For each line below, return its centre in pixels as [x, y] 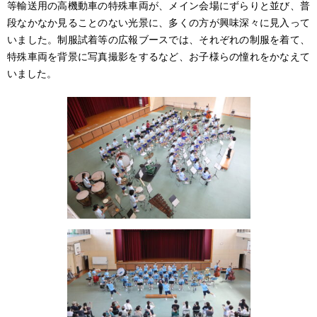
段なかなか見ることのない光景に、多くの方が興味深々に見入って [158, 22]
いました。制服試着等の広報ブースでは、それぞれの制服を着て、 [158, 39]
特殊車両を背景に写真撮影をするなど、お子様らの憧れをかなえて [158, 56]
